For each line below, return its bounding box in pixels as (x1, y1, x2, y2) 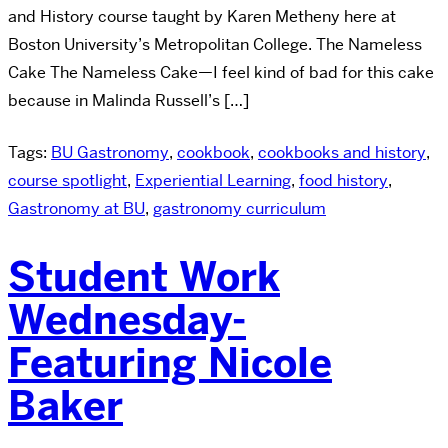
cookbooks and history (258, 141, 426, 163)
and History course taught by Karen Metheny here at (8, 5, 396, 27)
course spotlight (8, 169, 127, 191)
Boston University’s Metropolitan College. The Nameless (8, 33, 422, 55)
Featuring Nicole (8, 337, 332, 390)
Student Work (8, 251, 280, 304)
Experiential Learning (135, 169, 291, 191)
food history (299, 169, 388, 191)
